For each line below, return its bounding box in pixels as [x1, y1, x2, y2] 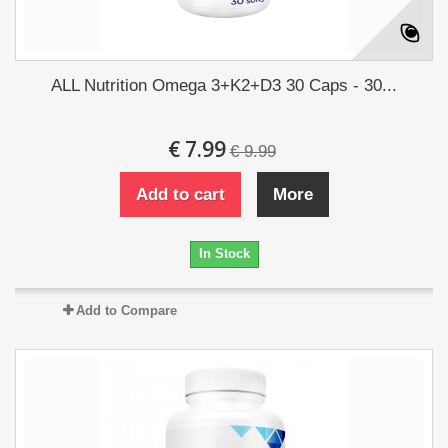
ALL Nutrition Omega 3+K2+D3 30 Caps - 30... [51, 76, 397, 95]
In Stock [198, 246, 250, 261]
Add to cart [135, 185, 225, 204]
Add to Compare [75, 303, 177, 318]
